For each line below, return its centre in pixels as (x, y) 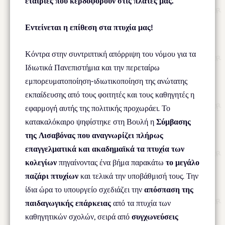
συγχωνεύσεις (155, 216)
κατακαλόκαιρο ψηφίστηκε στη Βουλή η (91, 122)
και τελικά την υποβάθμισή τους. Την (138, 176)
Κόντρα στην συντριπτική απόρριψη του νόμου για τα (110, 54)
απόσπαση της (169, 189)
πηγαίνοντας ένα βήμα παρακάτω (111, 162)
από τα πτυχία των (141, 203)
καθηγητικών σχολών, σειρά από (78, 216)
